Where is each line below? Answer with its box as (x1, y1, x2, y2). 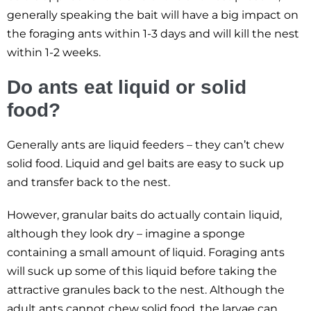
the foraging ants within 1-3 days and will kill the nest (7, 27, 299, 40)
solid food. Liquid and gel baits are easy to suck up (7, 157, 284, 170)
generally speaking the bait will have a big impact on (7, 8, 299, 22)
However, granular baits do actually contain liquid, (7, 208, 282, 221)
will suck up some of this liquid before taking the (7, 264, 277, 278)
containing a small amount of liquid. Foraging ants (7, 246, 285, 259)
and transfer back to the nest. (7, 176, 170, 189)
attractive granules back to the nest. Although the (7, 283, 285, 296)
